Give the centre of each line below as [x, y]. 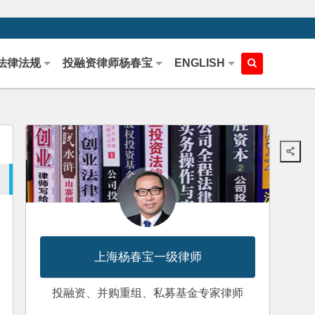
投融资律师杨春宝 [108, 63]
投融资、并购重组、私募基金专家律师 [148, 293]
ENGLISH [200, 63]
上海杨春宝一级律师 [148, 257]
